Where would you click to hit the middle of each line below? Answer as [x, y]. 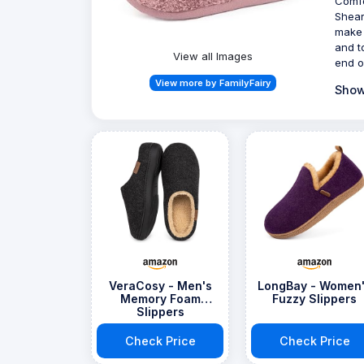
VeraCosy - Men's [160, 285]
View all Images [213, 56]
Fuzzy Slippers [314, 298]
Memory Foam [160, 298]
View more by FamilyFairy [213, 82]
